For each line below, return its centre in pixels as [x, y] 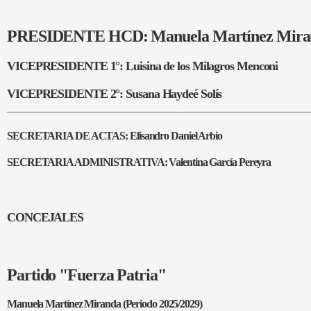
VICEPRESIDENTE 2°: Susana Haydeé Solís [115, 94]
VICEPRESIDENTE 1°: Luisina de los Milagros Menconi [143, 66]
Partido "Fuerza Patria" [86, 275]
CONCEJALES [45, 217]
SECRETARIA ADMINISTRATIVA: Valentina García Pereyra [139, 162]
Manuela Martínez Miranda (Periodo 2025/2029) [104, 304]
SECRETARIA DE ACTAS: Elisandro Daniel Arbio [115, 136]
